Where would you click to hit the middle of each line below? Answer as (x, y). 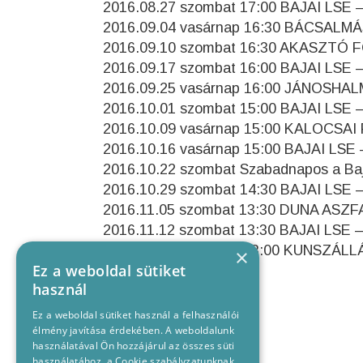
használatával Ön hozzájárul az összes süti (134, 346)
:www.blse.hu (192, 291)
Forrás (126, 291)
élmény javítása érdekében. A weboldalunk (134, 330)
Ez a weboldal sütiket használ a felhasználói (136, 315)
